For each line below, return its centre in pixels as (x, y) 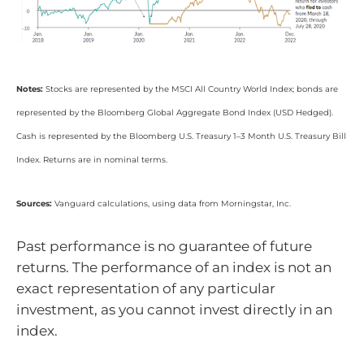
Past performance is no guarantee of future (164, 246)
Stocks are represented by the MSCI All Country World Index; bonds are (191, 89)
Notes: (30, 89)
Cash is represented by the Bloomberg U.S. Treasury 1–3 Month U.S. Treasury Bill (181, 136)
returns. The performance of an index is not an (174, 267)
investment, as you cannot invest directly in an (174, 309)
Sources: (34, 204)
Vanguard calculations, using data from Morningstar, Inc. (171, 204)
